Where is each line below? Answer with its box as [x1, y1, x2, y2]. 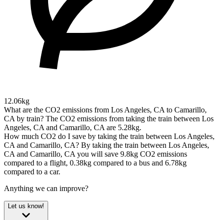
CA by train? [4, 114, 44, 123]
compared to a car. [4, 167, 60, 176]
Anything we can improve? [4, 184, 88, 193]
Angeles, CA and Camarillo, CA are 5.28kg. [4, 123, 141, 132]
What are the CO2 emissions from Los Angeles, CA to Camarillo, [4, 106, 207, 114]
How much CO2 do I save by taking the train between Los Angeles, [4, 132, 215, 141]
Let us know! [8, 202, 44, 210]
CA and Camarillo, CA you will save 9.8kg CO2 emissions [4, 150, 187, 159]
